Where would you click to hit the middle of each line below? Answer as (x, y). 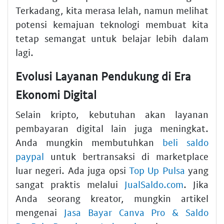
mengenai (40, 212)
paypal (30, 156)
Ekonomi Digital (56, 94)
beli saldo (185, 142)
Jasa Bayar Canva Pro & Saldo (136, 212)
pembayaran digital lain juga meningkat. (112, 128)
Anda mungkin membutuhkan (89, 142)
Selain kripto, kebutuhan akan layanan (112, 114)
